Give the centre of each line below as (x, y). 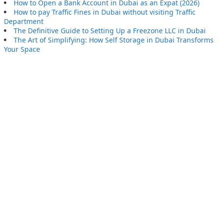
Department (24, 22)
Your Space (22, 49)
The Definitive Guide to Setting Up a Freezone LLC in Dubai (110, 31)
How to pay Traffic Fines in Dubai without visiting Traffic (105, 12)
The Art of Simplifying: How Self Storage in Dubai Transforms (114, 40)
